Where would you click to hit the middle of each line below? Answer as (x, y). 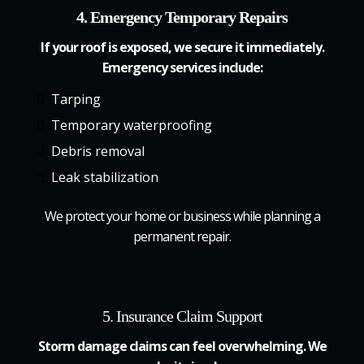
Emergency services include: (182, 67)
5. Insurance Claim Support (182, 316)
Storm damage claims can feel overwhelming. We (182, 346)
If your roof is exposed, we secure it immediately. (182, 47)
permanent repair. (182, 236)
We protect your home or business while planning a (182, 216)
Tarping (76, 99)
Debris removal (98, 151)
